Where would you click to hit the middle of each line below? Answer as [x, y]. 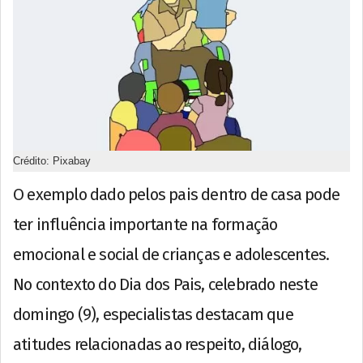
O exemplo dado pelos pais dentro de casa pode [177, 194]
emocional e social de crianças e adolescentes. [171, 254]
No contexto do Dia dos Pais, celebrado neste [165, 284]
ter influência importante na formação [145, 224]
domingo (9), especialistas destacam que [153, 314]
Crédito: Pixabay [52, 160]
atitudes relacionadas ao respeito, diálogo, [158, 344]
